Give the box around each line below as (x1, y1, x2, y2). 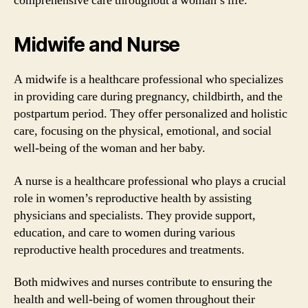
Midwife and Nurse (14, 33, 180, 56)
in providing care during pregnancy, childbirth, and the (14, 89, 283, 104)
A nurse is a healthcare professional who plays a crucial (14, 173, 286, 189)
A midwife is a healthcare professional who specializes (14, 71, 283, 87)
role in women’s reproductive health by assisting (14, 190, 252, 206)
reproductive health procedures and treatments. (14, 241, 245, 258)
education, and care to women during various (14, 224, 235, 241)
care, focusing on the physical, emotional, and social (14, 123, 272, 139)
